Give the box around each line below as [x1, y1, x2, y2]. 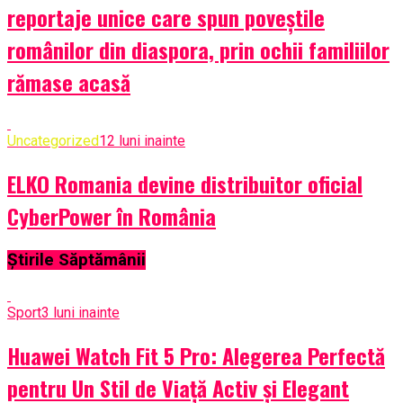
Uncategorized [7, 132, 99, 150]
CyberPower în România [7, 200, 216, 233]
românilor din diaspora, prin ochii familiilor [7, 32, 390, 66]
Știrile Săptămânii [7, 250, 146, 271]
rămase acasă [7, 65, 130, 98]
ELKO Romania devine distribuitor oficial [7, 167, 363, 201]
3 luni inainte [41, 303, 120, 321]
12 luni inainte [99, 132, 185, 150]
